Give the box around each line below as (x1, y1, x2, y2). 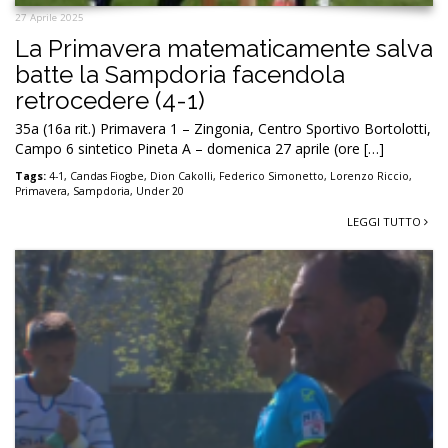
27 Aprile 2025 (15, 11, 84, 25)
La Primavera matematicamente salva (15, 34, 433, 64)
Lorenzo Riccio (330, 169, 409, 184)
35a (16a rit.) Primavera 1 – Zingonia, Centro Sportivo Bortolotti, (15, 119, 431, 139)
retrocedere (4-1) (15, 86, 205, 116)
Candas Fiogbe (70, 169, 144, 184)
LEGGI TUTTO (347, 214, 424, 230)
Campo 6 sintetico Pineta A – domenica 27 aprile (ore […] (15, 139, 384, 159)
